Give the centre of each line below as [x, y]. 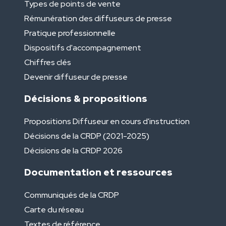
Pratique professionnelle [70, 33]
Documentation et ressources [98, 172]
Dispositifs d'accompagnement [83, 48]
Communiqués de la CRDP [72, 195]
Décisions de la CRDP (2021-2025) [87, 136]
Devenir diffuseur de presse [76, 77]
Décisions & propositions [86, 99]
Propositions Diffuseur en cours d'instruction [107, 122]
